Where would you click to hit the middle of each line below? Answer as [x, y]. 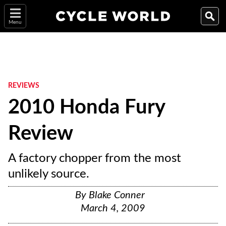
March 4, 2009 [113, 208]
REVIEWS [24, 86]
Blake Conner [117, 195]
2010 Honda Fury [87, 107]
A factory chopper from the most [95, 158]
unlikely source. [49, 174]
